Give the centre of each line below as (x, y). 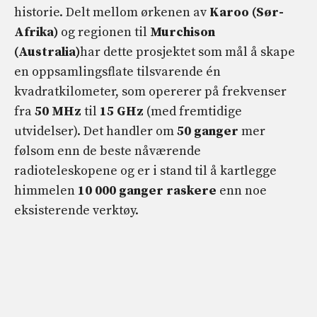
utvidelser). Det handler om (96, 132)
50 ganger (208, 132)
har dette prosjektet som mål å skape (188, 52)
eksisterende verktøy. (76, 211)
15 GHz (122, 112)
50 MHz (58, 112)
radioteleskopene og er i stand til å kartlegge (145, 171)
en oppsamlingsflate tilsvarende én (117, 72)
